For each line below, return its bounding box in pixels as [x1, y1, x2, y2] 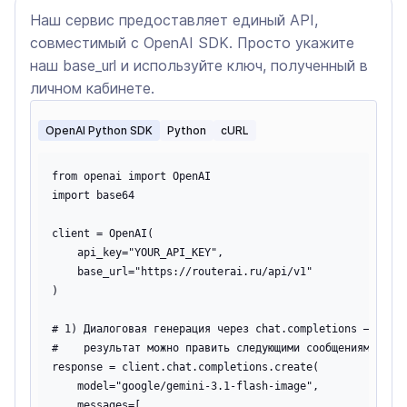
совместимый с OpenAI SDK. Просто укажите [30, 34, 354, 52]
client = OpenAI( [52, 227, 154, 240]
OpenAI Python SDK [45, 124, 153, 137]
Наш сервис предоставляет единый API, [30, 11, 318, 29]
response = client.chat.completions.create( [52, 361, 319, 373]
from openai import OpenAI [52, 170, 211, 183]
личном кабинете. [30, 79, 154, 97]
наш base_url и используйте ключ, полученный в [30, 56, 368, 74]
